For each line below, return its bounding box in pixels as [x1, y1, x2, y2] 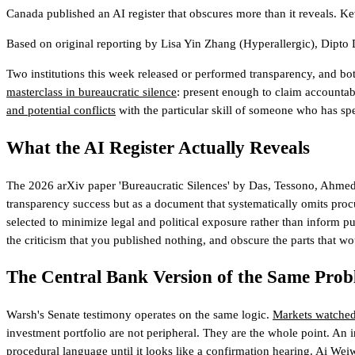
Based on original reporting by [6, 37, 161, 51]
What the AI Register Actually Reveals [6, 138, 310, 158]
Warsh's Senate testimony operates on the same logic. [6, 308, 273, 322]
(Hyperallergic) [236, 37, 315, 51]
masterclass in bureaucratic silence [6, 86, 177, 99]
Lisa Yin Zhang [161, 37, 236, 51]
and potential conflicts [6, 104, 116, 117]
